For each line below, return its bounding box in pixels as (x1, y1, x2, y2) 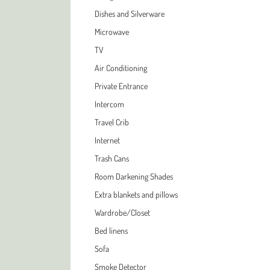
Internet (95, 134, 120, 145)
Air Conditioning (95, 62, 147, 73)
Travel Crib (95, 116, 129, 127)
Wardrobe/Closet (95, 207, 150, 218)
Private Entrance (95, 80, 148, 91)
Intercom (95, 98, 124, 109)
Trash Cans (95, 152, 129, 163)
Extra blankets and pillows (95, 189, 178, 199)
